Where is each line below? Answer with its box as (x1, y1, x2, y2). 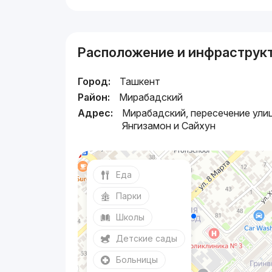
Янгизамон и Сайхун (122, 119, 216, 132)
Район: (78, 90, 110, 103)
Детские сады (116, 233, 178, 243)
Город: (78, 75, 111, 87)
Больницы (116, 254, 158, 265)
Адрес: (78, 106, 114, 119)
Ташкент (120, 75, 161, 87)
